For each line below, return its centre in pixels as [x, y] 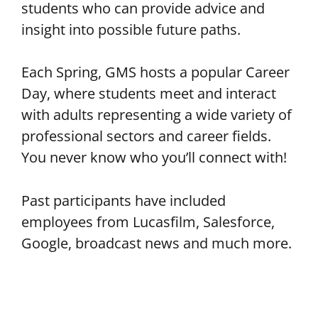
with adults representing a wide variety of [157, 115]
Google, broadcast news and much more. [157, 242]
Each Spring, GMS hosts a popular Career [155, 72]
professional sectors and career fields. [146, 136]
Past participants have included [124, 200]
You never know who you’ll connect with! [156, 157]
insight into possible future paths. [133, 29]
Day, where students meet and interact [149, 93]
